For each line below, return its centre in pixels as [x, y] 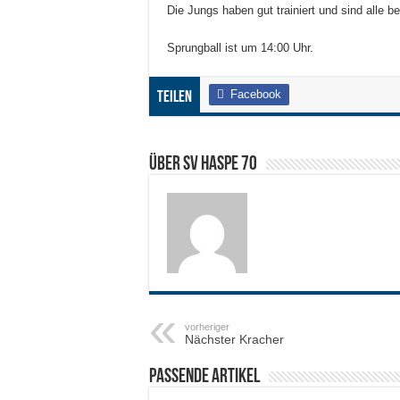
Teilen [175, 97]
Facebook [256, 94]
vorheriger [207, 326]
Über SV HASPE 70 [203, 164]
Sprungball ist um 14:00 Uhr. [240, 47]
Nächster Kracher [234, 339]
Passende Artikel [204, 377]
